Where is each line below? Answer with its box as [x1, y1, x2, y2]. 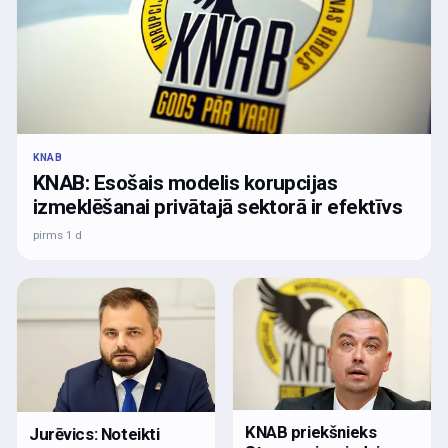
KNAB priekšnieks [245, 421, 377, 442]
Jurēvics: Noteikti [29, 423, 160, 444]
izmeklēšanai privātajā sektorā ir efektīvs [33, 195, 403, 220]
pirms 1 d [33, 228, 82, 243]
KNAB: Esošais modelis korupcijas [33, 171, 338, 196]
